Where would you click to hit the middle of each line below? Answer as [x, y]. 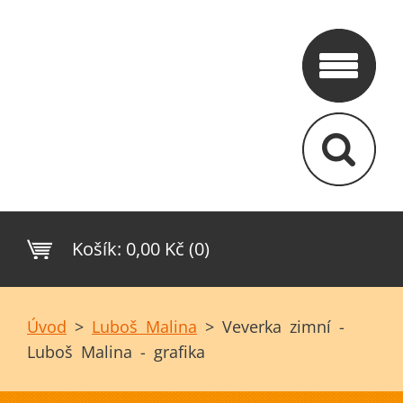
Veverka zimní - [283, 327]
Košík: [97, 249]
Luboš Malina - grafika [116, 352]
